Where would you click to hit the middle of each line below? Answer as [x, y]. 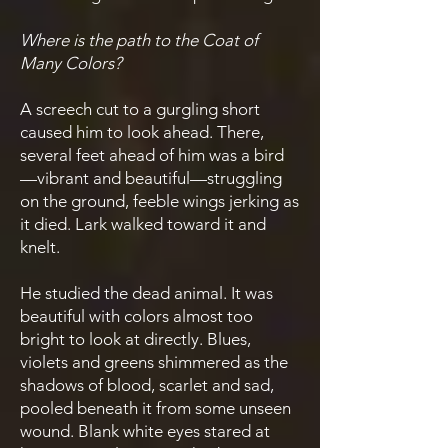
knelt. [40, 247]
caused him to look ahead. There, [142, 132]
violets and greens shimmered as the [154, 362]
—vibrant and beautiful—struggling [151, 178]
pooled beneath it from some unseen [155, 408]
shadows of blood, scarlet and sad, [147, 385]
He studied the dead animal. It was [146, 293]
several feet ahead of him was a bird [152, 155]
